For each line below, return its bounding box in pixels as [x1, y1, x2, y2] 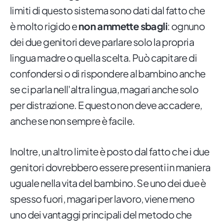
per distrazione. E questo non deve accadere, [10, 99, 202, 111]
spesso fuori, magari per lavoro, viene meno [10, 192, 195, 205]
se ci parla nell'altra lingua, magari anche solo [10, 83, 199, 96]
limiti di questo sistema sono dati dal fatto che [10, 4, 205, 17]
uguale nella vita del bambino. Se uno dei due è [10, 177, 206, 189]
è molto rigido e [10, 20, 78, 33]
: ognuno [167, 20, 205, 33]
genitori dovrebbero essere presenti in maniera [10, 161, 211, 174]
